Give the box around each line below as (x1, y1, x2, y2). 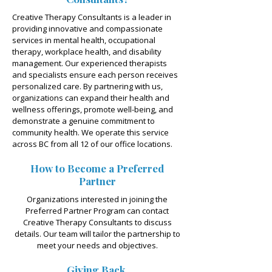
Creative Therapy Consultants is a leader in (12, 12, 171, 22)
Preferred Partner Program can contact (25, 205, 169, 216)
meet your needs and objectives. (36, 240, 158, 251)
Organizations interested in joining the (27, 194, 168, 205)
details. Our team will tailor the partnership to (14, 228, 180, 239)
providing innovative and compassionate (12, 23, 163, 34)
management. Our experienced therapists (12, 58, 167, 69)
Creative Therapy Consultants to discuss (22, 217, 172, 228)
